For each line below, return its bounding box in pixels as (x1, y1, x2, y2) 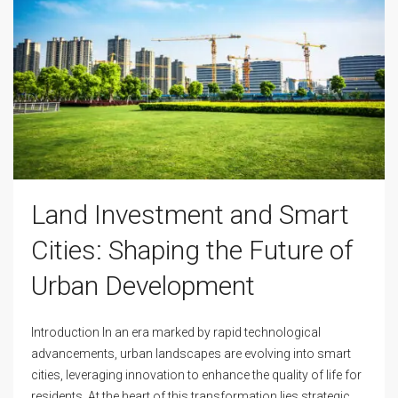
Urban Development (31, 270, 255, 302)
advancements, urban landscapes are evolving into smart (31, 346, 351, 362)
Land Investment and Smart (31, 199, 349, 231)
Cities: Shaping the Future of (31, 235, 353, 267)
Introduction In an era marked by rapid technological (31, 325, 321, 340)
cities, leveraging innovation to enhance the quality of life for (31, 368, 362, 383)
